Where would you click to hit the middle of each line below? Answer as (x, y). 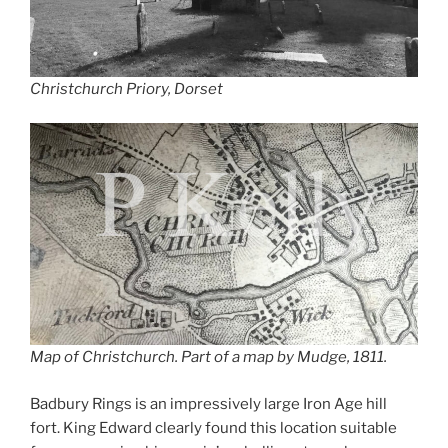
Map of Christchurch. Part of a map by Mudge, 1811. (208, 357)
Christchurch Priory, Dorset (126, 88)
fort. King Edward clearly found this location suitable (213, 427)
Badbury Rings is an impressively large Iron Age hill (208, 403)
